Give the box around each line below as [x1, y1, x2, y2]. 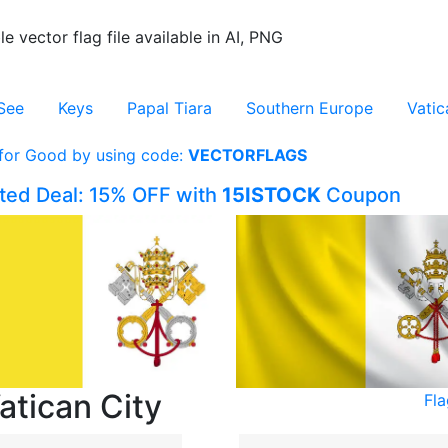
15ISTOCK [222, 183, 321, 207]
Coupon [321, 183, 401, 207]
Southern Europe [246, 98, 373, 118]
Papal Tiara [127, 98, 212, 118]
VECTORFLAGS [187, 145, 307, 165]
